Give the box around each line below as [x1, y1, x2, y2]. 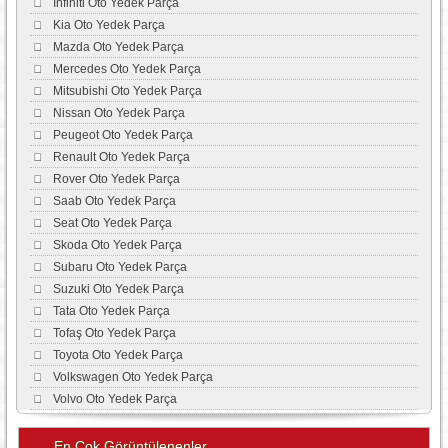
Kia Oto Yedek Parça [52, 18, 165, 32]
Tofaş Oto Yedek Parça [52, 326, 176, 340]
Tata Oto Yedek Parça [52, 304, 170, 318]
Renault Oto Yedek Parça [52, 150, 190, 164]
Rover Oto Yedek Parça [52, 172, 180, 186]
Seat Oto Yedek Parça [52, 216, 172, 230]
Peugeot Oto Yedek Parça [52, 128, 193, 142]
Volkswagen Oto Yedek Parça [52, 370, 213, 384]
